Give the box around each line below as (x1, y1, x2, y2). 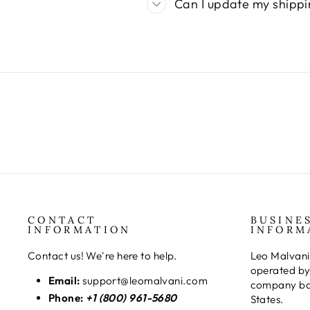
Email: (48, 274, 80, 288)
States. (250, 293, 284, 307)
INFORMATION (28, 224, 131, 237)
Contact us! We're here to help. (28, 249, 177, 263)
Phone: (48, 291, 84, 305)
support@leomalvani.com (80, 274, 208, 288)
